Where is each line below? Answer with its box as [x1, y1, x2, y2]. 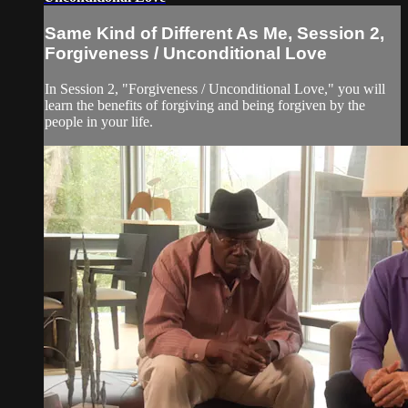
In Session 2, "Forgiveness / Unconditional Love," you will [45, 80, 385, 97]
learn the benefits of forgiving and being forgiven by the [45, 97, 365, 113]
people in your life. [45, 113, 153, 129]
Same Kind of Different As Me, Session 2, [45, 23, 384, 43]
